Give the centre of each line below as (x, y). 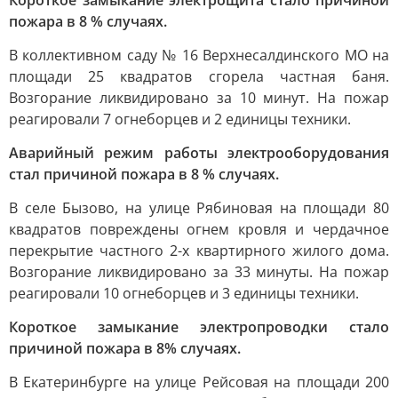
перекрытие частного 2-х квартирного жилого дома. (199, 251)
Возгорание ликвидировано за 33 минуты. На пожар (199, 272)
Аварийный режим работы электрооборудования (199, 153)
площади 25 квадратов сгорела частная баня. (199, 76)
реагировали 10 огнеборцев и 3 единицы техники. (184, 293)
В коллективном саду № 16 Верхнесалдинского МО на (199, 55)
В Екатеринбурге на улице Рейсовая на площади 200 (199, 382)
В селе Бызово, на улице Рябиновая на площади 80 (199, 208)
